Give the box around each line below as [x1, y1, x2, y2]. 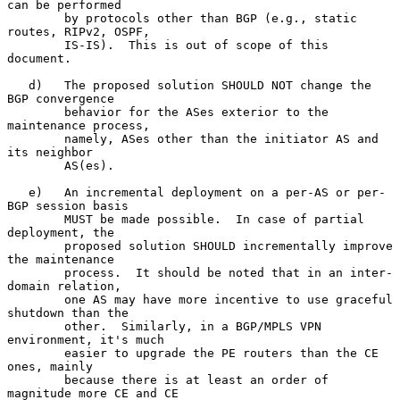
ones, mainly [7, 359, 93, 373]
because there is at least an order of [7, 372, 64, 387]
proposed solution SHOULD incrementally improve [7, 238, 64, 253]
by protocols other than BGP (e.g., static [7, 11, 64, 25]
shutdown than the [7, 305, 129, 320]
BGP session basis [7, 198, 129, 212]
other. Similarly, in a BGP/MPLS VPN [7, 319, 64, 333]
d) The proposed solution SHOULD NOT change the [7, 78, 29, 92]
